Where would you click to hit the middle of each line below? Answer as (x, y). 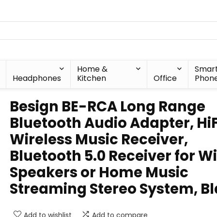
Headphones (37, 78)
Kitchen (92, 78)
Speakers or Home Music (99, 172)
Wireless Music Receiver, (99, 139)
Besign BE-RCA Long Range (108, 107)
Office (165, 78)
